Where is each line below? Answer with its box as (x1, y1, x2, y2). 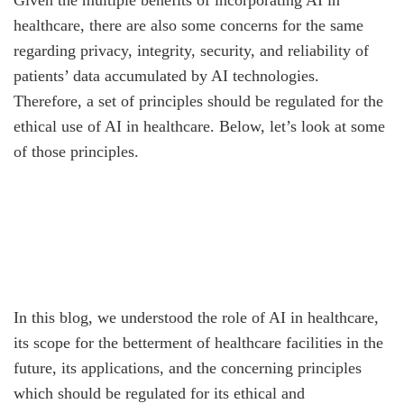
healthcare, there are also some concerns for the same (14, 16, 363, 35)
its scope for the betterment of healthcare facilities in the (14, 334, 383, 353)
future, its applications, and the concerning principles (14, 359, 362, 378)
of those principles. (14, 142, 139, 161)
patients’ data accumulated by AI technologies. (14, 67, 319, 86)
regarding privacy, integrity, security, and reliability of (14, 41, 369, 60)
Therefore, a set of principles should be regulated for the (14, 92, 383, 111)
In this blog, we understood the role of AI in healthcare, (14, 308, 379, 327)
